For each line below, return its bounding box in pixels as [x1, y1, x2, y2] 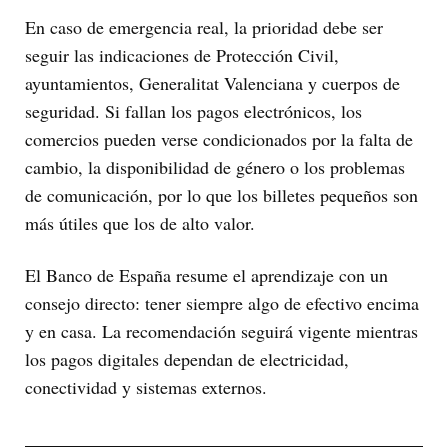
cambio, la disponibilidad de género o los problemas [25, 155, 405, 180]
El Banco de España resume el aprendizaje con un [25, 263, 388, 288]
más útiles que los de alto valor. [25, 211, 255, 236]
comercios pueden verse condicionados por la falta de [25, 127, 413, 152]
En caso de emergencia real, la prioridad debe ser [25, 15, 383, 40]
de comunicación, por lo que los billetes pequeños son [25, 183, 418, 208]
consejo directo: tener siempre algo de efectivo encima [25, 291, 419, 316]
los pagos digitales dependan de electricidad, [25, 347, 349, 372]
